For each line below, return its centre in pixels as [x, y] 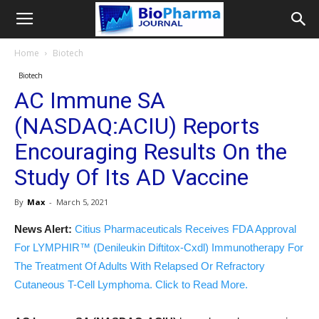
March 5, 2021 [82, 202]
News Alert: [43, 229]
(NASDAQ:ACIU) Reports [137, 126]
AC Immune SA [90, 100]
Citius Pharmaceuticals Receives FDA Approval [185, 229]
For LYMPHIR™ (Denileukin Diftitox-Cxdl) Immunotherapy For [159, 247]
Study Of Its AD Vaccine [131, 177]
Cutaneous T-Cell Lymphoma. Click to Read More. [131, 284]
